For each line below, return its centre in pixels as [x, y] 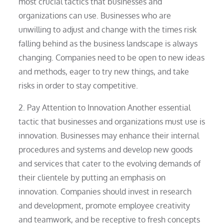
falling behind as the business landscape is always [108, 43]
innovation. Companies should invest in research [105, 191]
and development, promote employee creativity [104, 205]
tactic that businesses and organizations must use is [112, 121]
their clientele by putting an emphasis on [92, 177]
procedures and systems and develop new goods [106, 149]
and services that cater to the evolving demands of [110, 163]
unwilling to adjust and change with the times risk [108, 29]
